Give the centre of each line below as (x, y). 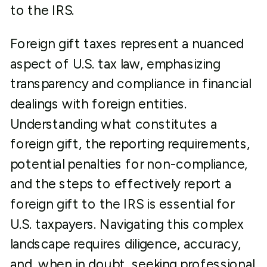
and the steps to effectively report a (120, 184)
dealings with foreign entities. (98, 104)
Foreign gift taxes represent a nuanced (127, 44)
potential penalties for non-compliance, (129, 164)
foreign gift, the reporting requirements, (130, 144)
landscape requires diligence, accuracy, (125, 244)
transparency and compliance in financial (131, 84)
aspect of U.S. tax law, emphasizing (115, 64)
